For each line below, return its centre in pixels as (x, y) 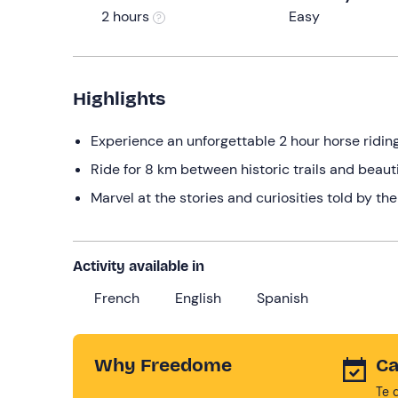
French (117, 298)
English (198, 298)
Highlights (119, 99)
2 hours (127, 16)
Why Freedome (163, 365)
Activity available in (139, 266)
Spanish (283, 298)
